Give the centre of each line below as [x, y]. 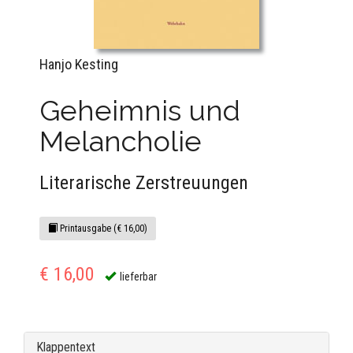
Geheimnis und [140, 110]
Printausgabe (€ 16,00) [102, 228]
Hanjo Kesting [79, 64]
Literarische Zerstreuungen [144, 182]
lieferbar [138, 276]
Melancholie [121, 141]
